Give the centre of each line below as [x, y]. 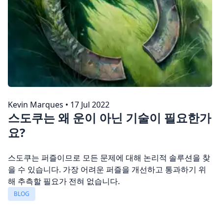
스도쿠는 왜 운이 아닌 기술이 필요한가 [110, 118]
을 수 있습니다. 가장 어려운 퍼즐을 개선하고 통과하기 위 [107, 170]
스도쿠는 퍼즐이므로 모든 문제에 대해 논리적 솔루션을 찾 [109, 158]
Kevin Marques [36, 105]
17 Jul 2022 [90, 105]
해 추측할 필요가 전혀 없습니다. [64, 181]
